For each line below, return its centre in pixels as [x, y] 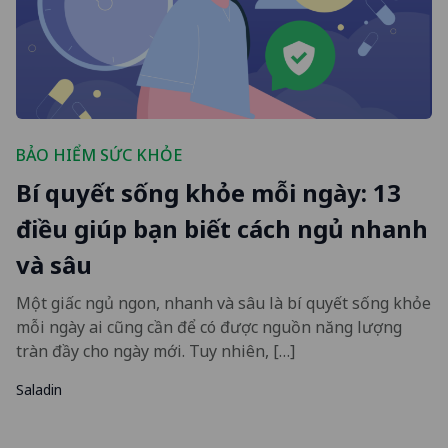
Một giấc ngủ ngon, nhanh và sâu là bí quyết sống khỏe [223, 302]
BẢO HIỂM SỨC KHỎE [99, 154]
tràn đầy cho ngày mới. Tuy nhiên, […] [155, 350]
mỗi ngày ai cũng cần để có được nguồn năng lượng [209, 326]
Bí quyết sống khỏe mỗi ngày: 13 [208, 192]
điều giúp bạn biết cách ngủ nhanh [222, 228]
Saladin [39, 389]
